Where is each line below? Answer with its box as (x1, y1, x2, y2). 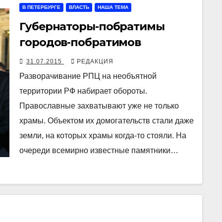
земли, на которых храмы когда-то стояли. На (19, 131, 186, 140)
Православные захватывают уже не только (19, 102, 179, 111)
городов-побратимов (19, 36, 141, 50)
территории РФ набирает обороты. (19, 87, 147, 96)
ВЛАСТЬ (69, 4, 89, 10)
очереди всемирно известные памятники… (19, 146, 178, 155)
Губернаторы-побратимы (19, 20, 165, 34)
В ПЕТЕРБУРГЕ (22, 4, 60, 10)
